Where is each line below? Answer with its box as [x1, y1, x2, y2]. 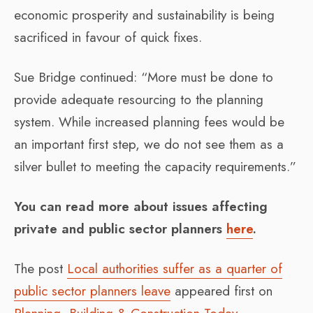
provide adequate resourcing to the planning [14, 89, 263, 109]
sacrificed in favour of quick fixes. [14, 27, 202, 47]
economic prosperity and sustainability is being [14, 5, 275, 24]
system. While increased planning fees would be [14, 112, 284, 131]
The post [14, 259, 67, 278]
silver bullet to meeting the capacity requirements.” [14, 156, 296, 176]
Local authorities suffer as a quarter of [67, 259, 282, 278]
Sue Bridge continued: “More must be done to [14, 67, 273, 87]
